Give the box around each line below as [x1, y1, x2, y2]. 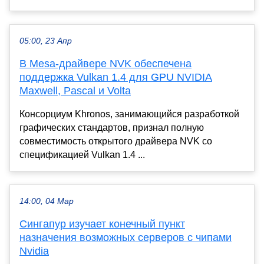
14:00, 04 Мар [19, 196, 74, 206]
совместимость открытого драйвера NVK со [19, 136, 212, 146]
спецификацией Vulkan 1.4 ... [19, 149, 145, 160]
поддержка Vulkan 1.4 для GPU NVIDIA [19, 71, 212, 83]
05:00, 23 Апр [19, 36, 72, 45]
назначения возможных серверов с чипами [19, 231, 232, 243]
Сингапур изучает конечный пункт [19, 217, 185, 230]
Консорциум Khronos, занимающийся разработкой [19, 108, 239, 119]
